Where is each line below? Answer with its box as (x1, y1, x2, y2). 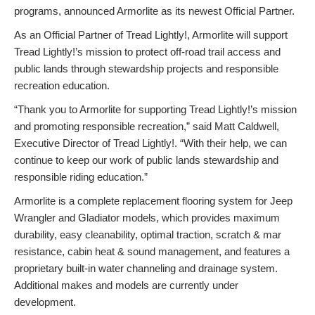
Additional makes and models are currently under (14, 278, 238, 291)
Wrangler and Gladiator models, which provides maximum (14, 211, 280, 224)
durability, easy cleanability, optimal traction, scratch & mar (14, 228, 281, 240)
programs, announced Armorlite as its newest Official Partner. (14, 4, 295, 17)
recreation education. (14, 79, 110, 91)
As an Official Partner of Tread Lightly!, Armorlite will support (14, 28, 288, 41)
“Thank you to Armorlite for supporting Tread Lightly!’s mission (14, 103, 297, 115)
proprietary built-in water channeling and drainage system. (14, 262, 278, 274)
